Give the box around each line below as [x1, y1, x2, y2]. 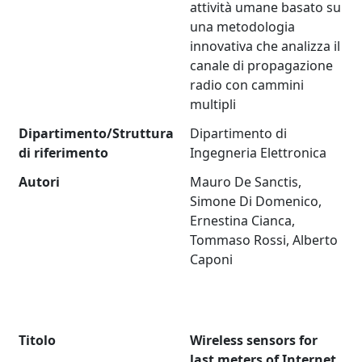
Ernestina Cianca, [190, 212, 296, 230]
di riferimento [19, 144, 109, 162]
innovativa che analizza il [190, 37, 341, 56]
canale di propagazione [190, 57, 334, 75]
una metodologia [190, 18, 296, 36]
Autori [19, 173, 61, 192]
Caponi [190, 250, 234, 269]
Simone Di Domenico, [190, 192, 322, 211]
